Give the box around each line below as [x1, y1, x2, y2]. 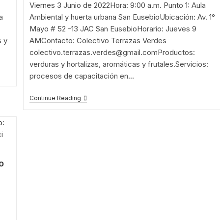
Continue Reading [29, 94, 82, 102]
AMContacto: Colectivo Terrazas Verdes [29, 35, 167, 45]
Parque [81, 164, 105, 173]
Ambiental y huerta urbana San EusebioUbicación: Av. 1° [29, 12, 216, 22]
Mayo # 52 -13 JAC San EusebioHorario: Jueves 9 [29, 24, 197, 33]
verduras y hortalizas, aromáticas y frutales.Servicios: [29, 59, 209, 69]
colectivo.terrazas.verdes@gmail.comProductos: [29, 47, 195, 57]
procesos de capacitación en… [29, 71, 135, 81]
